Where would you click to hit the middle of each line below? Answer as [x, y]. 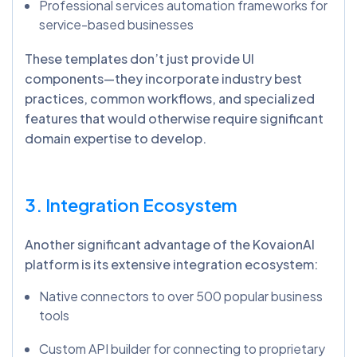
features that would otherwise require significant [174, 119]
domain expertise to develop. [116, 139]
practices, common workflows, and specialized [170, 99]
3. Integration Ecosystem [131, 205]
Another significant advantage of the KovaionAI [170, 245]
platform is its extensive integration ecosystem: [171, 265]
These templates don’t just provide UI [139, 59]
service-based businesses [116, 25]
